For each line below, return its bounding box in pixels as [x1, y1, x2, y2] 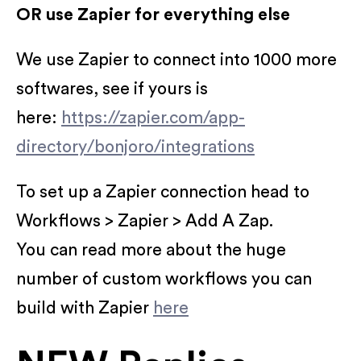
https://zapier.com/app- [61, 109, 245, 127]
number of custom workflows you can [16, 270, 312, 288]
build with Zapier [16, 299, 153, 317]
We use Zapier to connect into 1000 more [16, 51, 337, 68]
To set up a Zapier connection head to [16, 183, 309, 201]
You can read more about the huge [16, 241, 286, 259]
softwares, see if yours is [16, 80, 208, 98]
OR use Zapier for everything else [16, 6, 290, 23]
